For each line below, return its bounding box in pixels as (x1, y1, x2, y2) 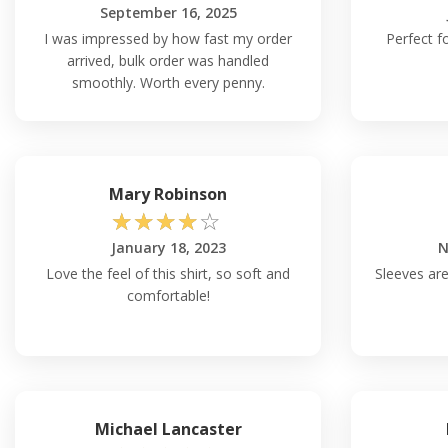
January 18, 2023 (110, 237, 226, 257)
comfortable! (126, 285, 210, 305)
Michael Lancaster (94, 417, 242, 440)
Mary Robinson (109, 182, 227, 205)
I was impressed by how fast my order (44, 28, 292, 48)
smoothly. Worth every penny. (71, 72, 265, 92)
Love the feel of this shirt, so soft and (46, 263, 290, 283)
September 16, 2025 (99, 2, 237, 22)
